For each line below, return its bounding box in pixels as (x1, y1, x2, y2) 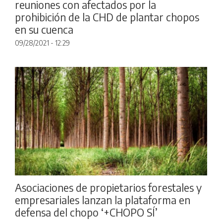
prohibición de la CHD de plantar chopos (15, 10, 199, 24)
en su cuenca (15, 23, 73, 37)
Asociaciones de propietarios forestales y (15, 180, 202, 194)
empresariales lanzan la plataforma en (15, 193, 190, 207)
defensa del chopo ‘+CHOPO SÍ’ (15, 205, 158, 219)
